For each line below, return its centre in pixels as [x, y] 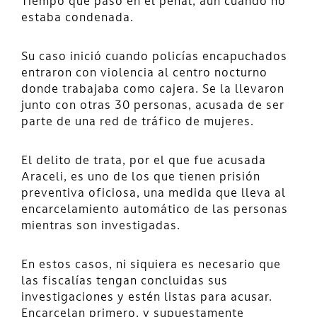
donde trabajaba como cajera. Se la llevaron [153, 90]
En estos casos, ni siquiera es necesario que [151, 265]
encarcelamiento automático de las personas [155, 210]
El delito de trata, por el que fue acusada [144, 161]
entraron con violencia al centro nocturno [144, 73]
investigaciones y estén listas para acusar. [147, 298]
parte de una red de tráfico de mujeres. [138, 122]
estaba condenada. [77, 18]
